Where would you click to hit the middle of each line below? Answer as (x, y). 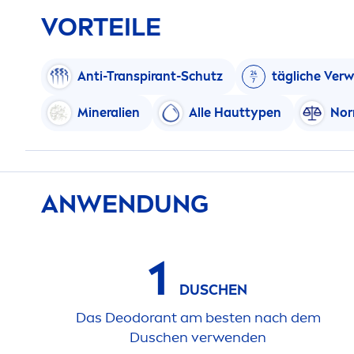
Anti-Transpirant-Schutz (150, 76)
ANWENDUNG (125, 203)
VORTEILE (101, 26)
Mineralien (109, 112)
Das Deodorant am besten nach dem (198, 317)
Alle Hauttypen (235, 112)
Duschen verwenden (198, 337)
